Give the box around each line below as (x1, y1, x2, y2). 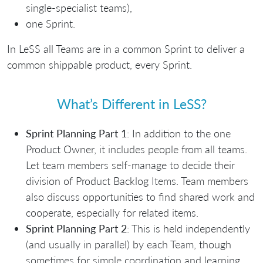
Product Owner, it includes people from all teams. (26, 142, 247, 156)
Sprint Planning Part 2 (26, 221, 127, 235)
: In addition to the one (127, 126, 231, 140)
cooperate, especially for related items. (26, 205, 198, 219)
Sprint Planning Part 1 (26, 126, 127, 140)
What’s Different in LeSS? (56, 96, 207, 113)
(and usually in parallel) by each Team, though (26, 237, 231, 251)
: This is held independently (127, 221, 250, 235)
